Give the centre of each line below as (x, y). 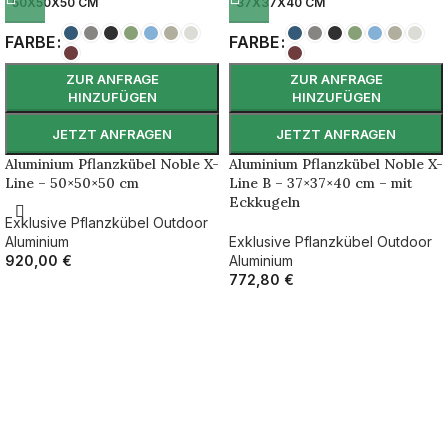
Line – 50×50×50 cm (72, 182)
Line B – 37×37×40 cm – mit (320, 182)
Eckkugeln (264, 201)
